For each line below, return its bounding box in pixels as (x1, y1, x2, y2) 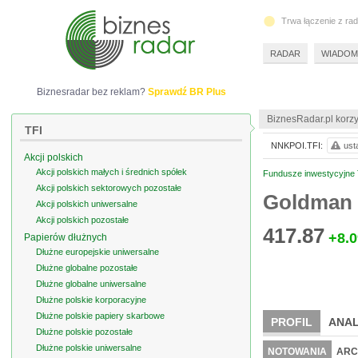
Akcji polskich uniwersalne (36, 199, 137, 209)
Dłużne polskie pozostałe (36, 327, 133, 336)
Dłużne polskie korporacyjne (36, 295, 146, 304)
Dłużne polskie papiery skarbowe (36, 311, 165, 320)
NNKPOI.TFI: (271, 141, 323, 150)
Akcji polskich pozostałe (36, 215, 129, 225)
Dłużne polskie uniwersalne (36, 343, 141, 352)
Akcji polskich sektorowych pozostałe (36, 183, 181, 193)
